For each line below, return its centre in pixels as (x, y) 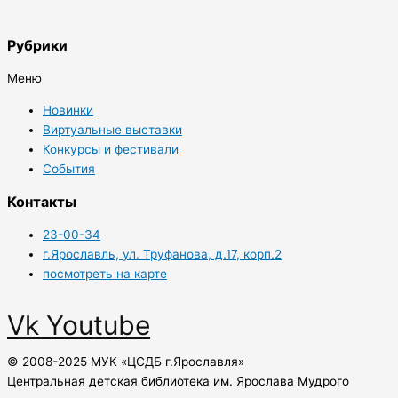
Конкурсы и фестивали (111, 150)
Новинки (68, 111)
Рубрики (37, 46)
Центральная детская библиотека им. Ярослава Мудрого (178, 382)
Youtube (98, 325)
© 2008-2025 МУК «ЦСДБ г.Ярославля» (126, 362)
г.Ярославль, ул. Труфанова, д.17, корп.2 (162, 255)
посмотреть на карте (105, 274)
